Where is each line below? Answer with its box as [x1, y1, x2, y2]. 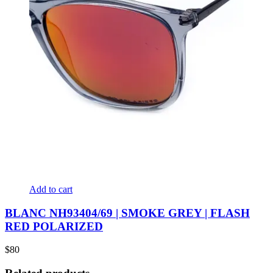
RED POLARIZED [5, 219, 103, 233]
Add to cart [29, 183, 73, 194]
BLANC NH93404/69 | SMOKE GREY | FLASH [5, 206, 250, 219]
